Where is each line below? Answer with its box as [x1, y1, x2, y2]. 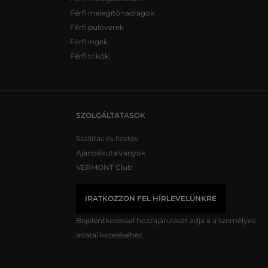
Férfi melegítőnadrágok [69, 8, 154, 17]
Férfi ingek [69, 36, 108, 46]
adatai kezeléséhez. [76, 230, 144, 239]
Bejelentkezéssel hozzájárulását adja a [76, 215, 212, 225]
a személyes [212, 215, 255, 225]
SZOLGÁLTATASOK [76, 110, 145, 120]
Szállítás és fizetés [76, 133, 138, 143]
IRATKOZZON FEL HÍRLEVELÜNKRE [85, 193, 217, 203]
